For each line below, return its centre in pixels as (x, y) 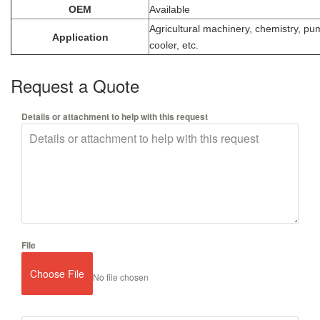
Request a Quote (75, 85)
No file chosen (121, 277)
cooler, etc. (174, 45)
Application (80, 37)
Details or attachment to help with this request (115, 116)
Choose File (57, 273)
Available (170, 9)
